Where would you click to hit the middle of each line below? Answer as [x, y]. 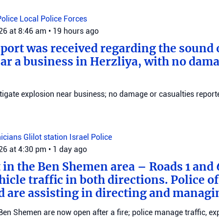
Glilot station [46, 137]
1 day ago [70, 149]
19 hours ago [76, 31]
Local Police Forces [53, 19]
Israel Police [91, 137]
